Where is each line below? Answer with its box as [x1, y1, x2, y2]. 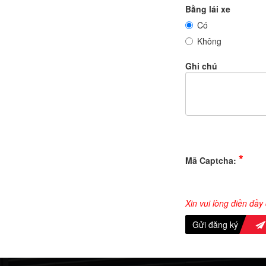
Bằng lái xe [185, 3, 230, 15]
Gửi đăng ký [192, 218, 238, 231]
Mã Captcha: [185, 154, 239, 167]
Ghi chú [185, 60, 217, 72]
